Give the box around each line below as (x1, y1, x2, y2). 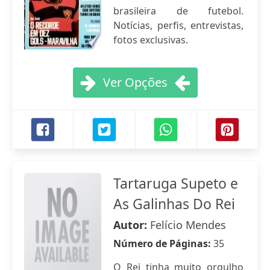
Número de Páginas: (113, 237, 213, 250)
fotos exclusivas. (113, 33, 188, 46)
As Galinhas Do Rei (113, 194, 235, 213)
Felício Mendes (150, 218, 226, 232)
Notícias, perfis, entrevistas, (113, 19, 243, 32)
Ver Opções (102, 74, 168, 90)
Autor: (113, 218, 150, 232)
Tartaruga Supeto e (113, 174, 238, 193)
